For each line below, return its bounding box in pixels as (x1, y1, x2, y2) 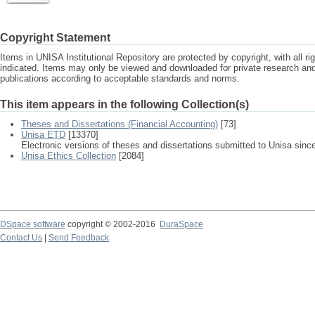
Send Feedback (49, 233, 109, 243)
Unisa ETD (21, 129, 65, 140)
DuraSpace (160, 219, 203, 229)
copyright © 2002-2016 (65, 219, 160, 229)
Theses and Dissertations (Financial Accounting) (21, 119, 218, 129)
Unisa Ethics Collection (21, 150, 116, 161)
